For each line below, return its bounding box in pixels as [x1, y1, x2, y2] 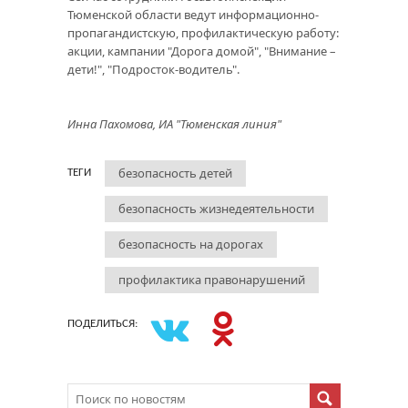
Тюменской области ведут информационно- [67, 5, 319, 23]
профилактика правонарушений [118, 270, 305, 288]
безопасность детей [118, 164, 232, 181]
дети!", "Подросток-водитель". [67, 60, 240, 77]
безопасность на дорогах [118, 235, 263, 252]
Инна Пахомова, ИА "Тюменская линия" [67, 115, 281, 132]
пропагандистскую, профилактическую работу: [67, 24, 339, 41]
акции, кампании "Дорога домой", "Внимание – [67, 42, 336, 59]
